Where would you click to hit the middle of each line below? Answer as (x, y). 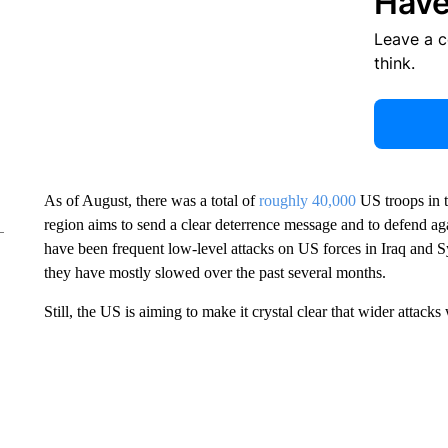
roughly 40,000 (307, 200)
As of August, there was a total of (151, 200)
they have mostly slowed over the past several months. (214, 272)
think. (394, 63)
